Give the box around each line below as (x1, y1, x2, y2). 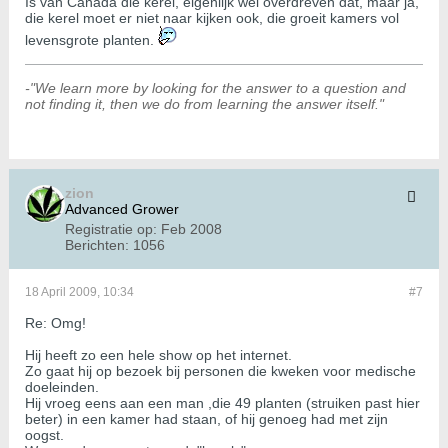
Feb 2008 (161, 221, 222, 238)
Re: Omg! (25, 315, 86, 332)
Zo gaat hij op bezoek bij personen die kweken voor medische (25, 363, 416, 380)
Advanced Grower (65, 201, 179, 218)
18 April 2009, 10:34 (25, 285, 134, 300)
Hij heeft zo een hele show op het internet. (25, 347, 292, 364)
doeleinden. (25, 379, 99, 396)
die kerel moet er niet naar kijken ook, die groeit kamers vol (25, 10, 399, 27)
